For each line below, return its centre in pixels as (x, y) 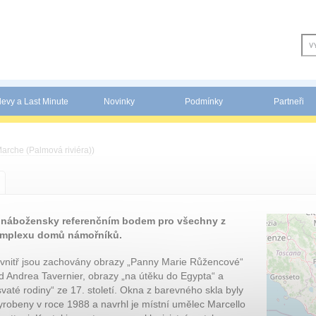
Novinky (119, 102)
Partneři (288, 102)
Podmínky (204, 102)
